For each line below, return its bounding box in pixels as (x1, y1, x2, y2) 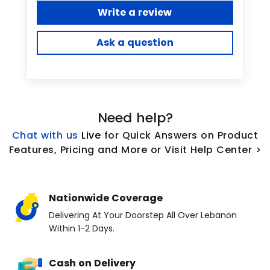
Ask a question (96, 36, 174, 50)
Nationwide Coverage (49, 191, 163, 206)
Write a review (98, 5, 172, 20)
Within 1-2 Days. (49, 222, 115, 235)
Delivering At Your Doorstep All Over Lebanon (49, 209, 237, 222)
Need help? (97, 108, 173, 128)
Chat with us (11, 128, 78, 143)
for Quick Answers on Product (104, 128, 259, 143)
